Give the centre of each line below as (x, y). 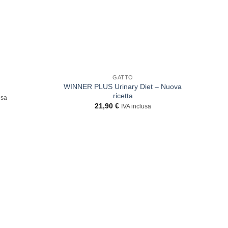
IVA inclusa (136, 107)
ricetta (123, 95)
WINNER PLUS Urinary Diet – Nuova (123, 86)
